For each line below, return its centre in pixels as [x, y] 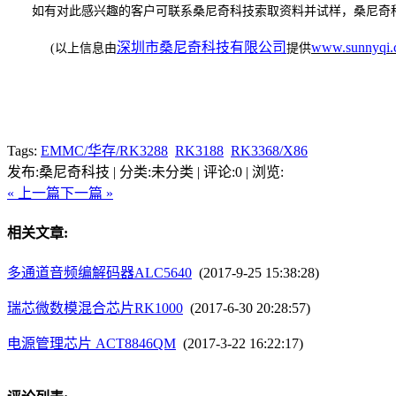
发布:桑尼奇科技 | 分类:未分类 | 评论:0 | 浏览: [145, 171]
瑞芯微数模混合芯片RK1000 [95, 308]
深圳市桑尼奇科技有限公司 [202, 47]
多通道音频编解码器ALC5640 [99, 273]
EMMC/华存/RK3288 [104, 150]
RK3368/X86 [269, 150]
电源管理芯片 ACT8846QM [91, 344]
